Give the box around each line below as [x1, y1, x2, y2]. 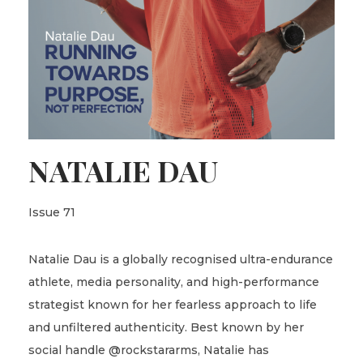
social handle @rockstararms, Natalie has [28, 343, 269, 358]
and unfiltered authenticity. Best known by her [28, 320, 304, 335]
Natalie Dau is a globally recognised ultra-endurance [28, 252, 333, 267]
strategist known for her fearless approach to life [28, 297, 317, 313]
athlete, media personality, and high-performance [28, 275, 319, 290]
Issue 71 [28, 205, 75, 220]
